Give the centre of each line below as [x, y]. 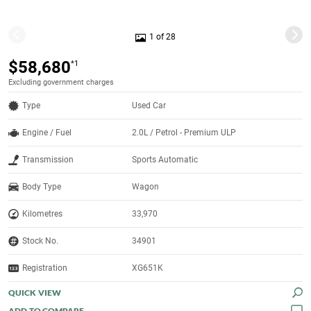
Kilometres [42, 214]
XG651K [148, 268]
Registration [45, 268]
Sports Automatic [165, 160]
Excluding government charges [61, 83]
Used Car [149, 106]
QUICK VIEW [35, 293]
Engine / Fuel [47, 133]
